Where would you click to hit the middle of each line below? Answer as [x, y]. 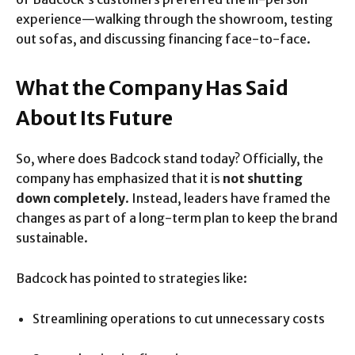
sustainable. [52, 237]
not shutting [263, 178]
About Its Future [94, 118]
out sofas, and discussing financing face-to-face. [163, 38]
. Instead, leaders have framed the [228, 198]
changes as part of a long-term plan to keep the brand [177, 218]
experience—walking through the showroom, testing [174, 19]
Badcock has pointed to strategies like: [132, 278]
